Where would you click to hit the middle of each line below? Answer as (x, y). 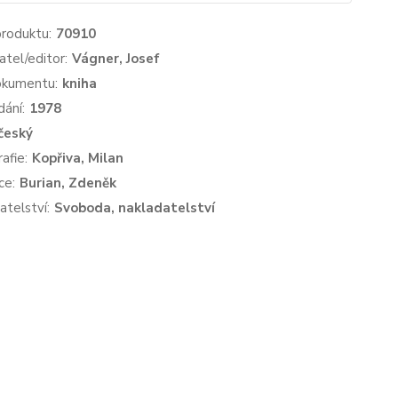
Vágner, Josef (115, 59)
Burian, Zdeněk (68, 183)
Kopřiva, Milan (77, 158)
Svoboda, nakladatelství (134, 208)
